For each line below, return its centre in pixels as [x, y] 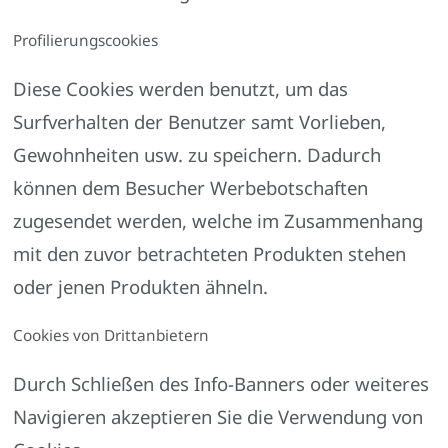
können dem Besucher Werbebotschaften [191, 188]
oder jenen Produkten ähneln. [141, 287]
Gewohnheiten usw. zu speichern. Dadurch [197, 155]
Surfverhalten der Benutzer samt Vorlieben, [200, 122]
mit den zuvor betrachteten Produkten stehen [210, 254]
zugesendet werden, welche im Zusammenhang [218, 221]
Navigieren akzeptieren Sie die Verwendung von [218, 417]
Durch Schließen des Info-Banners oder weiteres [221, 384]
